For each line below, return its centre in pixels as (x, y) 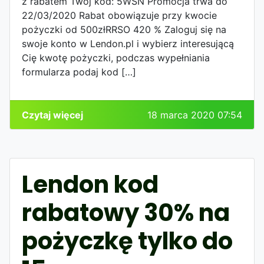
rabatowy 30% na (126, 212)
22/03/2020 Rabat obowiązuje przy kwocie (119, 15)
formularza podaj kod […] (79, 72)
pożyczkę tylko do (127, 241)
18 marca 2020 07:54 (195, 115)
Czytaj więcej (52, 115)
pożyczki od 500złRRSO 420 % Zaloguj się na (124, 29)
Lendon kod (90, 184)
